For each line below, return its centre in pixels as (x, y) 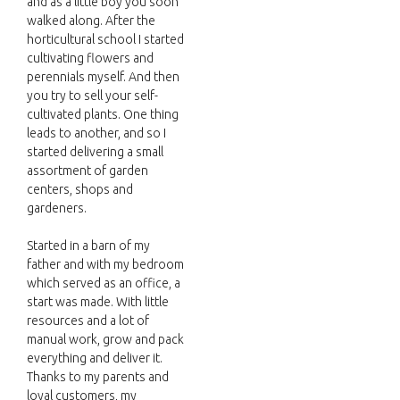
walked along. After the (91, 21)
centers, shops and (80, 190)
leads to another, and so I (96, 133)
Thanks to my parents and (98, 377)
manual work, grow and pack (105, 340)
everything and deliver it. (95, 358)
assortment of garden (87, 171)
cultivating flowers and (90, 58)
